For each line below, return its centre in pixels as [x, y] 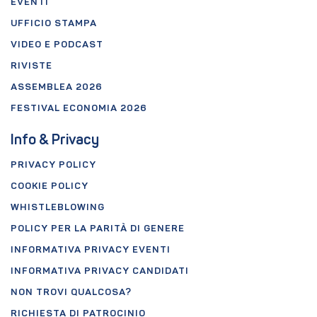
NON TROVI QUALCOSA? [71, 293]
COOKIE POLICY [50, 187]
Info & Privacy [55, 141]
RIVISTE [31, 67]
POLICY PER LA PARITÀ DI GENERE [98, 229]
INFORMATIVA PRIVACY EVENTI [91, 250]
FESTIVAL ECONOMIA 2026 [79, 109]
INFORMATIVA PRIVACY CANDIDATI [100, 272]
